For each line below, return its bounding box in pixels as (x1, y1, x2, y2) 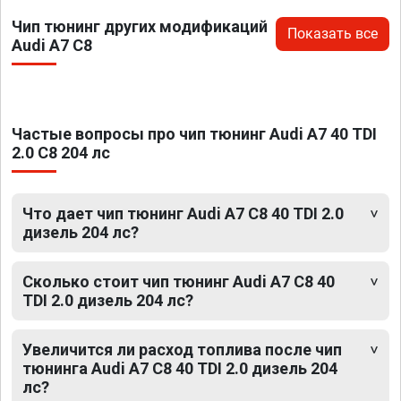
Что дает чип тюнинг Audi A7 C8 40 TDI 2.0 (22, 203, 344, 223)
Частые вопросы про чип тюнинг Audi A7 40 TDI (12, 124, 377, 143)
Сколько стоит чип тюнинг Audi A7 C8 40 (22, 271, 335, 291)
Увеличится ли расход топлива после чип (22, 339, 342, 359)
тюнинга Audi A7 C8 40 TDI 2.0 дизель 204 (22, 358, 337, 378)
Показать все (287, 24, 378, 42)
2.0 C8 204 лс (12, 142, 110, 162)
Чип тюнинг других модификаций (12, 16, 268, 36)
